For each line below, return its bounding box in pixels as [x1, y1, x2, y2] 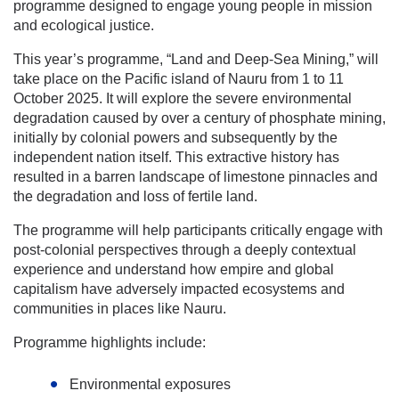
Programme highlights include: [13, 334, 206, 350]
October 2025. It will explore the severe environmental [13, 90, 352, 106]
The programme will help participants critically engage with [13, 222, 383, 238]
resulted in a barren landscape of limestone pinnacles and [13, 168, 378, 184]
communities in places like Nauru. [13, 300, 226, 316]
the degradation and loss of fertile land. [13, 188, 257, 204]
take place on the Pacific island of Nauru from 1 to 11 [13, 70, 344, 86]
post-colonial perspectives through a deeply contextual [13, 241, 356, 257]
